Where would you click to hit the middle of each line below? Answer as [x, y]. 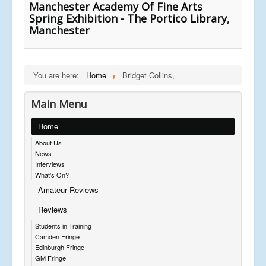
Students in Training [63, 225]
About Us [48, 142]
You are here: [58, 75]
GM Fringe [50, 257]
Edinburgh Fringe [60, 247]
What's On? [52, 174]
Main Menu [59, 104]
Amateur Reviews [68, 189]
